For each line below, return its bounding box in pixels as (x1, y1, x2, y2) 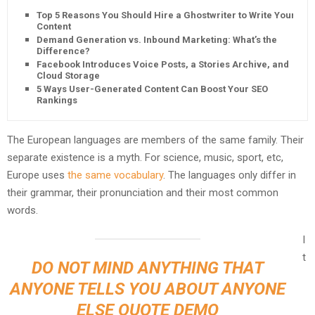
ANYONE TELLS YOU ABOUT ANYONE (10, 278, 285, 299)
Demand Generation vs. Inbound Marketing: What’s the (37, 34, 277, 45)
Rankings (37, 94, 77, 105)
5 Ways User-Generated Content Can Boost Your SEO (37, 83, 268, 94)
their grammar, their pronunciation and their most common (7, 186, 278, 199)
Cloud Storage (37, 70, 100, 81)
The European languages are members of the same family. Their (7, 133, 304, 146)
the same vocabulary (67, 168, 163, 181)
